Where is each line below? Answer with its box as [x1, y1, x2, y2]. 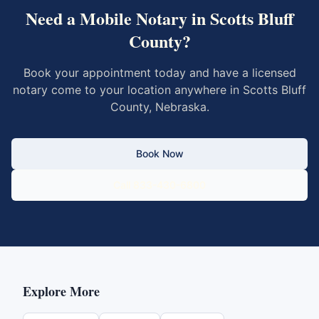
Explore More [23, 282, 100, 300]
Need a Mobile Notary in [25, 6, 210, 31]
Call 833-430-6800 [113, 179, 206, 191]
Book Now [135, 147, 184, 159]
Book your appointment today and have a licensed [23, 66, 296, 80]
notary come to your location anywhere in [13, 83, 243, 97]
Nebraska [155, 100, 206, 114]
